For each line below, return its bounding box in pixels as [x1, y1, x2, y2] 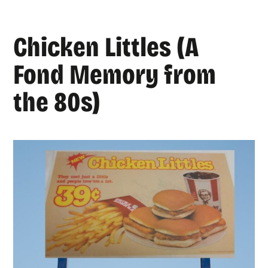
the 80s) [13, 86, 101, 119]
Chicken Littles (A [13, 31, 199, 64]
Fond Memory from [13, 58, 217, 92]
